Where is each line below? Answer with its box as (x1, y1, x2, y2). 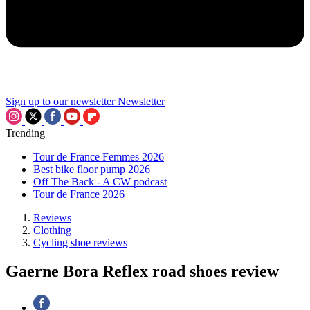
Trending (6, 127, 45, 139)
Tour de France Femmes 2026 (33, 150, 164, 163)
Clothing (33, 224, 71, 236)
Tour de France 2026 (33, 188, 125, 200)
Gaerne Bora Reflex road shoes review (6, 262, 279, 281)
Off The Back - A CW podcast (33, 175, 167, 188)
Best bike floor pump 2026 (33, 163, 150, 175)
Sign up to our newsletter (6, 95, 115, 107)
